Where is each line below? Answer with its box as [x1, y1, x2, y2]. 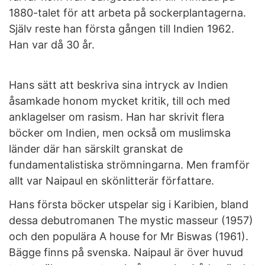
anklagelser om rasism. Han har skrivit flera [9, 110, 224, 123]
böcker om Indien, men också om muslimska [9, 126, 231, 139]
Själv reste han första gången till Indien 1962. [9, 22, 234, 35]
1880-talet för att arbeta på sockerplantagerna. [9, 7, 246, 19]
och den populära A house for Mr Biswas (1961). [9, 230, 248, 243]
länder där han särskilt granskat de [9, 142, 183, 155]
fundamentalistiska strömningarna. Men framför [9, 158, 250, 171]
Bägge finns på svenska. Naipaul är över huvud [9, 246, 243, 258]
